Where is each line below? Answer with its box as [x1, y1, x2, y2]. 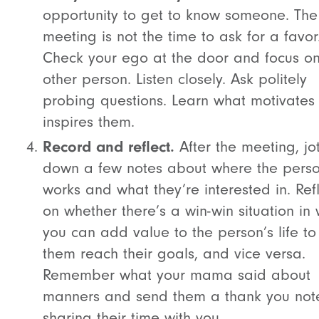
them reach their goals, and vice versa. [43, 244, 305, 263]
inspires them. [43, 113, 135, 131]
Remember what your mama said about [43, 266, 310, 284]
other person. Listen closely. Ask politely [43, 70, 307, 88]
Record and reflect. [43, 137, 174, 156]
